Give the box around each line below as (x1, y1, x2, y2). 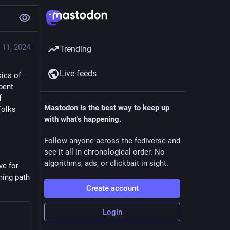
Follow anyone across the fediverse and (44, 136, 180, 145)
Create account (86, 184, 139, 193)
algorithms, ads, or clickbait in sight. (44, 159, 168, 168)
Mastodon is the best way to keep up (44, 103, 169, 112)
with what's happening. (44, 114, 121, 124)
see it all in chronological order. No (44, 147, 165, 157)
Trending (60, 44, 91, 54)
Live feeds (60, 69, 97, 79)
